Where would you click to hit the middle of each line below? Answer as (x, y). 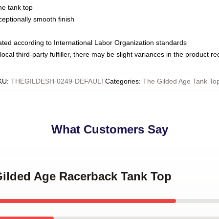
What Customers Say (109, 129)
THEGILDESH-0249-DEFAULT (58, 81)
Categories (122, 81)
